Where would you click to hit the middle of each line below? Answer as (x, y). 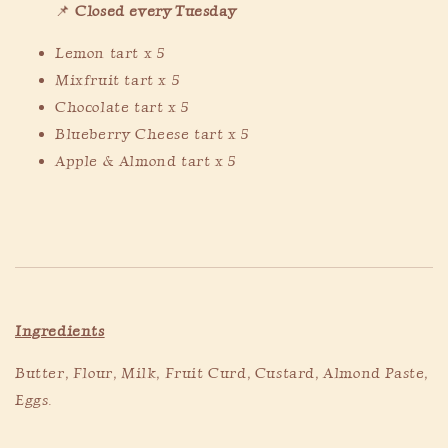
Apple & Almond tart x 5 (145, 161)
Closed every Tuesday (156, 11)
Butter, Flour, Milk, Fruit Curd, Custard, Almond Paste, (222, 373)
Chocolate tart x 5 (122, 107)
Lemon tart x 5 (110, 53)
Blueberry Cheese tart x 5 (152, 134)
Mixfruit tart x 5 (117, 80)
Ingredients (60, 331)
